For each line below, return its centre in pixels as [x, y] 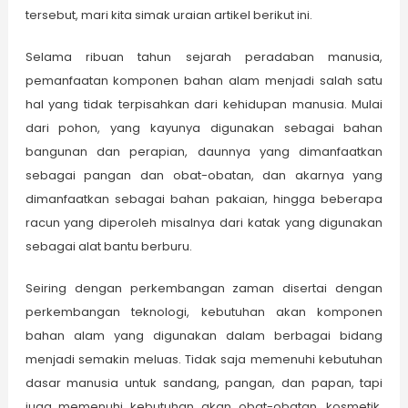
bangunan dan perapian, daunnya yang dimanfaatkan [204, 152]
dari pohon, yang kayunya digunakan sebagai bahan [204, 128]
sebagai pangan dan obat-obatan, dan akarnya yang [204, 176]
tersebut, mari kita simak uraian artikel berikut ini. [168, 15]
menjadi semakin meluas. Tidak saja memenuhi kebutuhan [204, 360]
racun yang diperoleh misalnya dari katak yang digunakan [204, 223]
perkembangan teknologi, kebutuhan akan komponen [204, 312]
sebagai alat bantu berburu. [108, 247]
